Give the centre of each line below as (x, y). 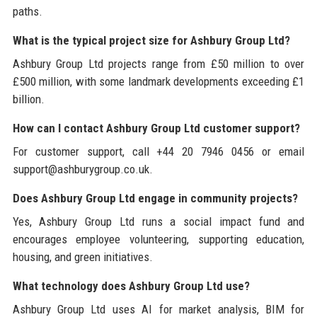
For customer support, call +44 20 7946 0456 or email (158, 151)
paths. (27, 11)
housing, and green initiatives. (82, 257)
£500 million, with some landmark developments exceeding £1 (158, 81)
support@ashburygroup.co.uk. (82, 169)
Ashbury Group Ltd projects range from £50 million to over (158, 63)
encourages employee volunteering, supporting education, (158, 239)
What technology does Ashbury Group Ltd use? (131, 286)
